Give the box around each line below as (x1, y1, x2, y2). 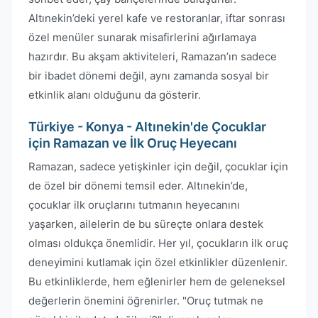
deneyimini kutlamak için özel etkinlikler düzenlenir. (28, 256, 287, 269)
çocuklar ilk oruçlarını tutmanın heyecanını (28, 198, 240, 212)
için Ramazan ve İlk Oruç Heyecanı (28, 136, 237, 150)
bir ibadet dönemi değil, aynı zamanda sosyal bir (28, 69, 269, 82)
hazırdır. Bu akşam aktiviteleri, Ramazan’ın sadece (28, 50, 277, 63)
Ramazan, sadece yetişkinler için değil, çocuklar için (28, 160, 288, 173)
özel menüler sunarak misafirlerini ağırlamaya (28, 31, 256, 44)
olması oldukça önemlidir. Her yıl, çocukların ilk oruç (28, 236, 288, 250)
